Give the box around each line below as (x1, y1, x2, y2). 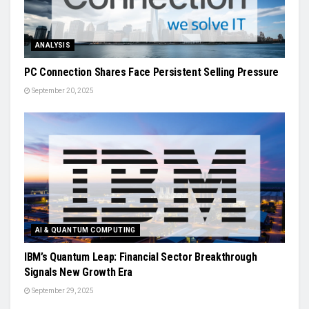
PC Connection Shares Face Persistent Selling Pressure (24, 66, 279, 79)
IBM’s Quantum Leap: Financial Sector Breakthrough (24, 250, 257, 263)
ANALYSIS (35, 41, 71, 49)
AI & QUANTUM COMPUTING (35, 226, 136, 234)
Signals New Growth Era (24, 266, 132, 279)
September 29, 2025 (30, 287, 94, 295)
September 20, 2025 (30, 87, 94, 94)
